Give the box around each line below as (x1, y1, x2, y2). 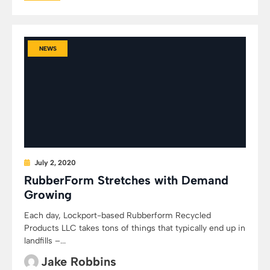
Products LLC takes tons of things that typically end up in (24, 223, 245, 233)
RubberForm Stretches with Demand (24, 173, 228, 187)
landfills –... (24, 236, 66, 246)
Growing (24, 187, 72, 202)
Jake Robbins (41, 254, 116, 269)
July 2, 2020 (34, 159, 76, 167)
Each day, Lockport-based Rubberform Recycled (24, 210, 211, 221)
